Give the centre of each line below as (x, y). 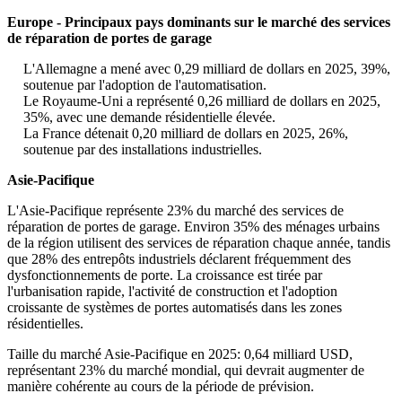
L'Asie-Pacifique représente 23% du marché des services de (175, 211)
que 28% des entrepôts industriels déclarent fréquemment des (179, 259)
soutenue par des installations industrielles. (143, 150)
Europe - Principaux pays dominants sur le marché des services (199, 22)
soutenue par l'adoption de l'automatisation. (145, 85)
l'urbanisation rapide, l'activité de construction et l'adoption (172, 292)
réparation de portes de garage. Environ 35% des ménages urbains (193, 227)
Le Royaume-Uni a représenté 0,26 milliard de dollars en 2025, (202, 101)
